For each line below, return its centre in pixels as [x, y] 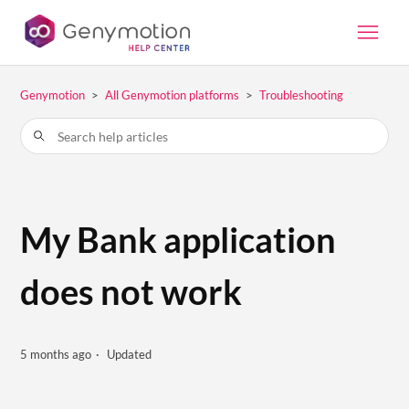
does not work [131, 291]
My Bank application [178, 239]
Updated [130, 354]
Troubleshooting [302, 95]
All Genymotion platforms [173, 95]
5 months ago [56, 354]
